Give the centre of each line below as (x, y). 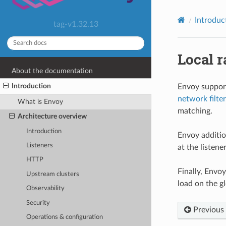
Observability (46, 189)
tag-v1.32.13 (76, 24)
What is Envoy (40, 101)
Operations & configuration (65, 217)
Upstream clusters (53, 174)
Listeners (40, 145)
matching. (195, 111)
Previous (207, 210)
